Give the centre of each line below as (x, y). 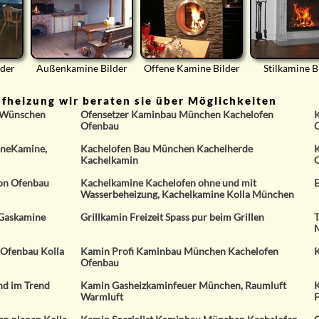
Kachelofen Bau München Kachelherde (167, 148)
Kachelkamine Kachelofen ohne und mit (169, 183)
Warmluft (102, 297)
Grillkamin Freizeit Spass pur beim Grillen (173, 217)
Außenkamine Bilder (82, 68)
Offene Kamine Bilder (192, 68)
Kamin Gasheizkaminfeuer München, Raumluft (184, 285)
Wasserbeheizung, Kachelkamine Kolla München (188, 194)
